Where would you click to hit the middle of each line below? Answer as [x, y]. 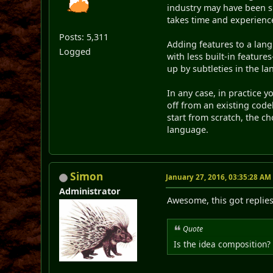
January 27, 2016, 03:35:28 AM [219, 177]
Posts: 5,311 [84, 37]
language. [188, 130]
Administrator [90, 191]
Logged [75, 52]
